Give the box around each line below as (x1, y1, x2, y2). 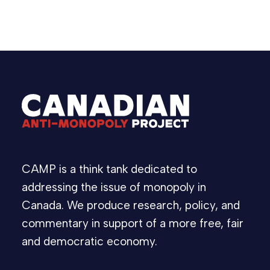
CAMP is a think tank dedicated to (22, 162, 197, 176)
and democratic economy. (22, 234, 157, 248)
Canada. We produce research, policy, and (22, 198, 240, 212)
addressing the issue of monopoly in (22, 180, 206, 194)
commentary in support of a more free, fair (22, 216, 243, 230)
